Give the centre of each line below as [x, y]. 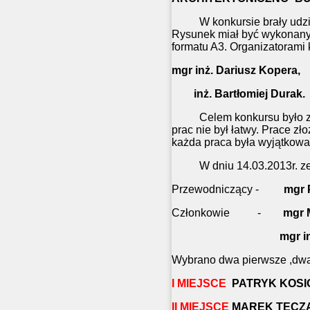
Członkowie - [227, 213]
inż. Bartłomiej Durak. [238, 94]
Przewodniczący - [228, 190]
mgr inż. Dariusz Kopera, [236, 71]
